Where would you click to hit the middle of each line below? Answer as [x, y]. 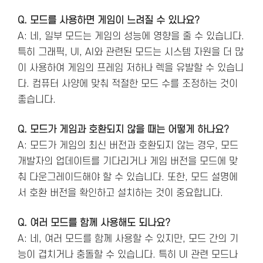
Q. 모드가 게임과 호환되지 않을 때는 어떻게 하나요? [123, 129]
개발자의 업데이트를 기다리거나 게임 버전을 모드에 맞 [128, 161]
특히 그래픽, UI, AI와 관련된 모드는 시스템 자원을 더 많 [131, 52]
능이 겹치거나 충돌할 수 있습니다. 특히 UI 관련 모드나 [128, 254]
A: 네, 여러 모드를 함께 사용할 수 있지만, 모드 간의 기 [128, 239]
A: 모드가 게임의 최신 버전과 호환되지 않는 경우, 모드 [128, 145]
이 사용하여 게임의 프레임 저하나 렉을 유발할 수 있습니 [131, 68]
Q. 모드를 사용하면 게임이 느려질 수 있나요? [109, 20]
